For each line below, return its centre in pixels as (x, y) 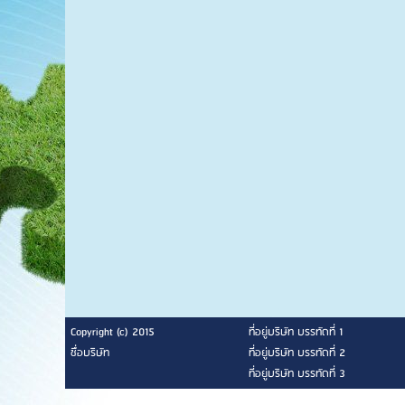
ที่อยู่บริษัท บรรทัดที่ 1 (296, 332)
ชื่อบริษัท (90, 353)
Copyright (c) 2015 (113, 332)
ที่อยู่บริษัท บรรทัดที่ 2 (297, 353)
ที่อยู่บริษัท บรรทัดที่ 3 (297, 374)
